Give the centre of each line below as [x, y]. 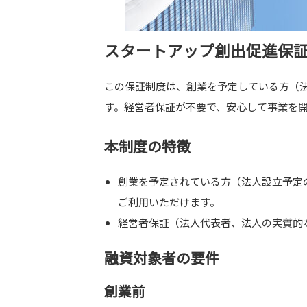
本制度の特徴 [147, 146]
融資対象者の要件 [162, 258]
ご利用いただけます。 [169, 202]
